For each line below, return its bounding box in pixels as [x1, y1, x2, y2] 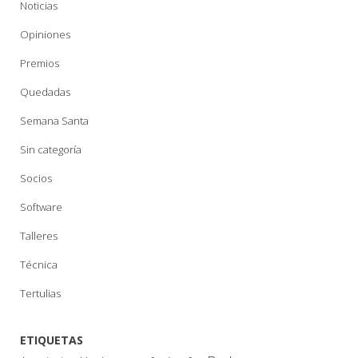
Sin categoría [20, 141, 82, 157]
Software [20, 199, 62, 214]
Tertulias [20, 285, 61, 300]
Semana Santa [20, 113, 89, 128]
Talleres [20, 228, 58, 243]
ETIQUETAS [20, 332, 83, 348]
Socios [20, 170, 52, 185]
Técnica [20, 257, 58, 272]
